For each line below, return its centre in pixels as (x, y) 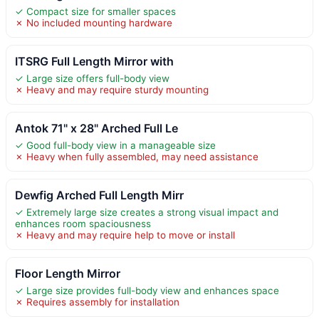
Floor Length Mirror (68, 273)
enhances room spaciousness (83, 223)
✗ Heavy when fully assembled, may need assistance (137, 156)
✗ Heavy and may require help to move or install (125, 235)
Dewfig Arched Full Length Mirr (99, 195)
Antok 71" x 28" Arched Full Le (96, 128)
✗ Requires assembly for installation (97, 302)
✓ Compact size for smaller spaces (95, 11)
